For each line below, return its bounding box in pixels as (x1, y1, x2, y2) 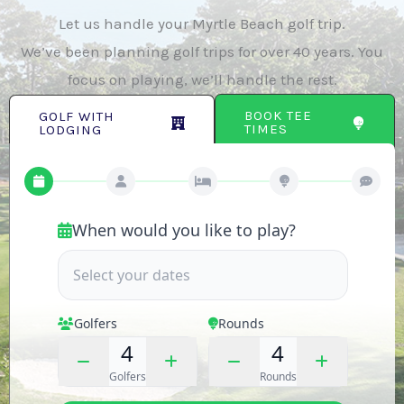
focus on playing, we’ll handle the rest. (67, 70, 337, 89)
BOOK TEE (244, 107, 313, 124)
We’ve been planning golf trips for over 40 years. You (21, 42, 383, 61)
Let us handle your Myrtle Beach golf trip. (59, 14, 345, 33)
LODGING (39, 121, 102, 138)
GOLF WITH (39, 107, 115, 124)
